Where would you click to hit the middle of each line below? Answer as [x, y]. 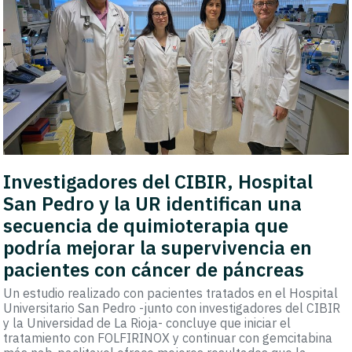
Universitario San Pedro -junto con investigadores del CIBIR [172, 308]
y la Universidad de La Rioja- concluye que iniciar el [147, 323]
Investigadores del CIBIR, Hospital [158, 182]
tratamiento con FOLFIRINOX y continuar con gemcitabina [168, 338]
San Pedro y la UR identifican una [153, 204]
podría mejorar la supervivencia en [158, 248]
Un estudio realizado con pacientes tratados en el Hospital [171, 293]
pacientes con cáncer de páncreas [154, 270]
